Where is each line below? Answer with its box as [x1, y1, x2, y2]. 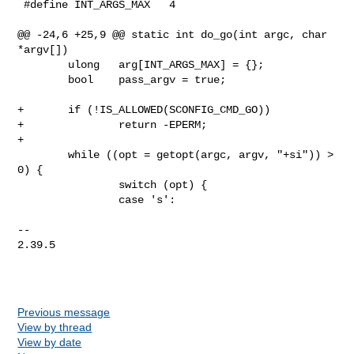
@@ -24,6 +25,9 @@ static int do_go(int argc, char [17, 28, 328, 41]
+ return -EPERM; [17, 118, 208, 131]
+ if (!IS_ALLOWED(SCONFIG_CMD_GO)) [17, 103, 271, 116]
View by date [17, 335, 82, 348]
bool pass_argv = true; [17, 73, 69, 86]
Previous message [17, 305, 111, 318]
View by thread [17, 320, 92, 333]
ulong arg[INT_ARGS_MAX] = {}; [17, 58, 69, 71]
